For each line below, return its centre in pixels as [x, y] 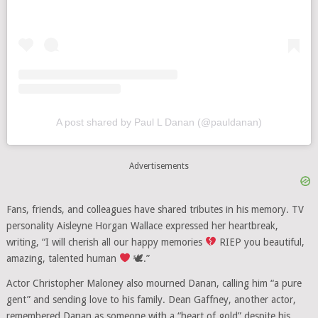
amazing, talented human [62, 258]
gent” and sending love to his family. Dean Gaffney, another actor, [151, 300]
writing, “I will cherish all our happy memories [105, 242]
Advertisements [159, 166]
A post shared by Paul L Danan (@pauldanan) [159, 122]
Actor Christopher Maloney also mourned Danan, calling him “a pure [154, 283]
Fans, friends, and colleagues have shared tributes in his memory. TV [155, 209]
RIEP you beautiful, [260, 242]
